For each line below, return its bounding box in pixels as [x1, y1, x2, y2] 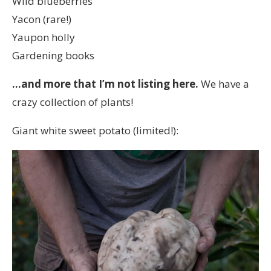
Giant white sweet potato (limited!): [12, 123, 178, 137]
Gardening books [12, 48, 94, 62]
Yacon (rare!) [12, 11, 71, 26]
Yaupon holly [12, 30, 75, 44]
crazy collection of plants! [12, 94, 133, 109]
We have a [201, 76, 249, 91]
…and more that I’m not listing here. [12, 76, 201, 91]
